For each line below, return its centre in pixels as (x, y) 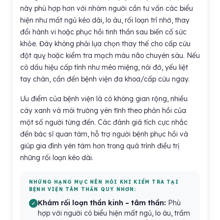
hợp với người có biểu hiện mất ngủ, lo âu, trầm (114, 213)
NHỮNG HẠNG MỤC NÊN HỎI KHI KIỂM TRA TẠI (104, 182)
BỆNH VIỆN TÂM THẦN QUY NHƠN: (83, 189)
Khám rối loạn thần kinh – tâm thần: (102, 203)
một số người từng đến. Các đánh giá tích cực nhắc (104, 122)
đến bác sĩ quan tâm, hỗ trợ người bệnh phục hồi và (104, 134)
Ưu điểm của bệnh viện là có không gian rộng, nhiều (104, 99)
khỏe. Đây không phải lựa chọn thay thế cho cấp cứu (105, 44)
